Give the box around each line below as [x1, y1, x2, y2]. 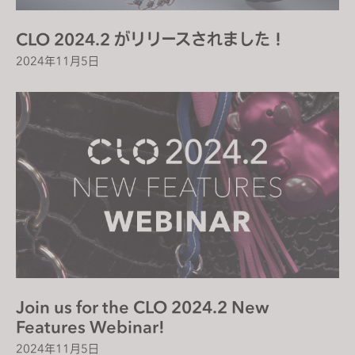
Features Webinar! [16, 315, 165, 338]
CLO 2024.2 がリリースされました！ [16, 28, 288, 50]
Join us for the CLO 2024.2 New [16, 296, 269, 318]
